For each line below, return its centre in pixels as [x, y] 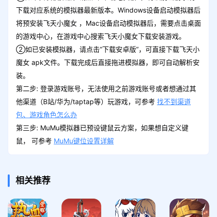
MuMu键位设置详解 [84, 140]
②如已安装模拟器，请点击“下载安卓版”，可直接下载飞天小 [108, 49]
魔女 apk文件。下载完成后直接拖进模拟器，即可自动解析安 [108, 62]
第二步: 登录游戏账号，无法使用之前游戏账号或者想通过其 [106, 88]
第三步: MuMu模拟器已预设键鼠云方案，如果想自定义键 [102, 127]
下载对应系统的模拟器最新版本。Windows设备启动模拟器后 [108, 10]
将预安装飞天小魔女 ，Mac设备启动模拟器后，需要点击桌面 [108, 23]
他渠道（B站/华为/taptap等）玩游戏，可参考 [86, 101]
